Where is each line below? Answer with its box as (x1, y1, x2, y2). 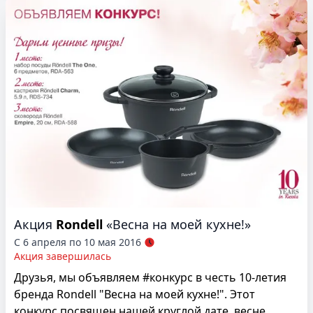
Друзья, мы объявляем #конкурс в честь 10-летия (14, 270, 286, 286)
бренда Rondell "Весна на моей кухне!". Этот (14, 286, 255, 303)
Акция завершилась (14, 249, 111, 263)
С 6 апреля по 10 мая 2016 (14, 235, 141, 249)
